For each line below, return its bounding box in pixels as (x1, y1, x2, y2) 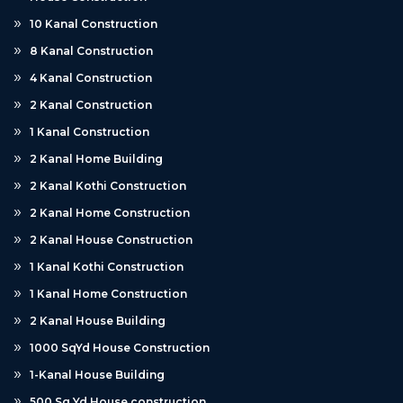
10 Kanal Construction (30, 16, 157, 31)
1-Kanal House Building (30, 367, 165, 381)
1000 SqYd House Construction (30, 340, 210, 354)
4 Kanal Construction (30, 70, 152, 85)
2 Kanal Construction (30, 97, 152, 112)
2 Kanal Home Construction (30, 205, 190, 219)
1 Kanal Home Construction (30, 286, 187, 300)
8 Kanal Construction (30, 43, 153, 58)
